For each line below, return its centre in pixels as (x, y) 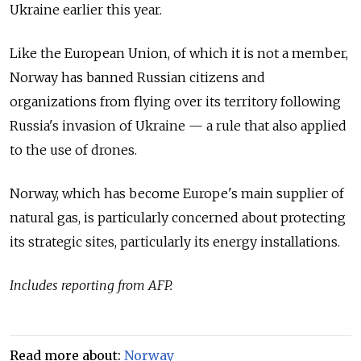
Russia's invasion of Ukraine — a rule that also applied (178, 126)
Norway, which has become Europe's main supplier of (177, 194)
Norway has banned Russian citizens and (137, 78)
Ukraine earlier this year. (87, 10)
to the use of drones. (73, 150)
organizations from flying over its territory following (175, 102)
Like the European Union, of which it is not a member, (179, 54)
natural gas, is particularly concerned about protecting (178, 218)
